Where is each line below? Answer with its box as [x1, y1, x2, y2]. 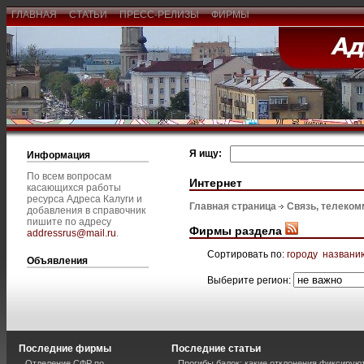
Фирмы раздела [189, 223, 285, 237]
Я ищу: [189, 148, 222, 159]
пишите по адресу [27, 216, 111, 227]
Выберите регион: [207, 274, 293, 286]
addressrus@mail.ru [27, 227, 116, 239]
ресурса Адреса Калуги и [27, 193, 142, 205]
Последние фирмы [19, 343, 111, 354]
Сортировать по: [207, 248, 287, 260]
